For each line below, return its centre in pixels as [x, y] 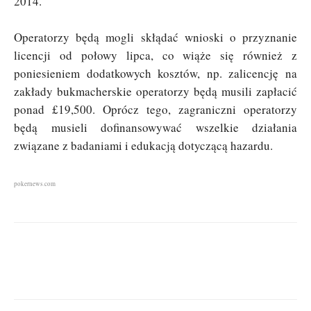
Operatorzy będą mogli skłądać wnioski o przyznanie [155, 37]
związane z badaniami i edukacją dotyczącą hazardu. [143, 145]
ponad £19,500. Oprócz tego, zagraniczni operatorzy [155, 109]
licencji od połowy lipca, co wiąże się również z [155, 55]
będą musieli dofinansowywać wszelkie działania [155, 127]
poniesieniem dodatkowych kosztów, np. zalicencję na [155, 73]
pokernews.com [35, 184]
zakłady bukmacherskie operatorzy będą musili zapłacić [155, 91]
